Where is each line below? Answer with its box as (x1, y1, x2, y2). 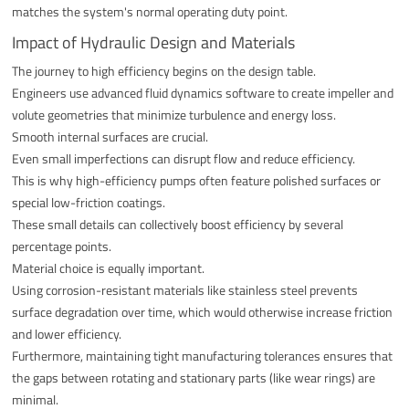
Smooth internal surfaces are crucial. (12, 126, 209, 146)
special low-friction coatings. (12, 192, 166, 212)
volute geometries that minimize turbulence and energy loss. (12, 104, 337, 124)
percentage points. (12, 236, 112, 256)
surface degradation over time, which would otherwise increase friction (12, 301, 393, 321)
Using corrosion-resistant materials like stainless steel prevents (12, 279, 359, 299)
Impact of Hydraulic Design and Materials (12, 29, 296, 55)
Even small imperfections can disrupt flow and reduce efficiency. (12, 148, 356, 168)
